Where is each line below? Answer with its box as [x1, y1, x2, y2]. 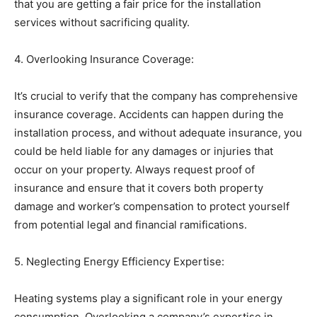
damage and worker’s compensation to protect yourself [14, 200, 289, 213]
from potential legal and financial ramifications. [14, 218, 247, 231]
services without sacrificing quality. [14, 16, 190, 29]
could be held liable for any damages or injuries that [14, 144, 273, 158]
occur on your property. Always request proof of [14, 163, 255, 176]
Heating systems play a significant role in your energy [14, 292, 282, 305]
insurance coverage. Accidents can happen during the [14, 108, 284, 121]
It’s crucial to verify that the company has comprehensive [14, 89, 298, 103]
